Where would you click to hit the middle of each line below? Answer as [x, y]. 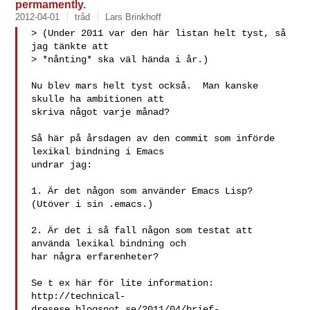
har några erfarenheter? [95, 257]
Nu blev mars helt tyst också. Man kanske [145, 86]
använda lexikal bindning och [109, 244]
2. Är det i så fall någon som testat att [142, 230]
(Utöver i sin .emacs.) [92, 204]
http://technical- [79, 296]
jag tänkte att [70, 46]
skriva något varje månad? [101, 112]
